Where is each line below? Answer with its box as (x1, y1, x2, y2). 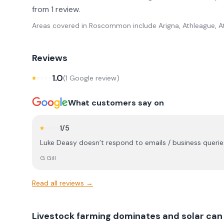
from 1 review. (32, 4, 80, 14)
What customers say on (68, 97, 164, 108)
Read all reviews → (32, 178, 93, 187)
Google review (67, 73, 116, 82)
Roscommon (89, 21, 131, 30)
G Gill (40, 154, 56, 162)
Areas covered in (32, 21, 89, 30)
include (131, 21, 156, 30)
